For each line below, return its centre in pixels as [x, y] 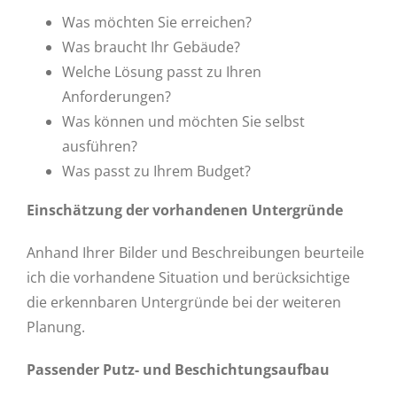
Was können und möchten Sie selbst [183, 121]
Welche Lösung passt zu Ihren [161, 72]
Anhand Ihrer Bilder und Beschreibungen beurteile [195, 253]
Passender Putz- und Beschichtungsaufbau [178, 370]
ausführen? [99, 146]
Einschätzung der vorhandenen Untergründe [184, 210]
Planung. [55, 327]
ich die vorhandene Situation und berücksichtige [188, 277]
